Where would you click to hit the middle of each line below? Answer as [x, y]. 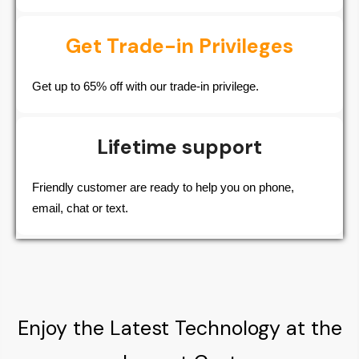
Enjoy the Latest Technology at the [179, 328]
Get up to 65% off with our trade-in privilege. [145, 86]
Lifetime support [179, 147]
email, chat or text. [80, 208]
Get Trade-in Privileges [179, 46]
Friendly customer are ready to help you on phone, [163, 187]
